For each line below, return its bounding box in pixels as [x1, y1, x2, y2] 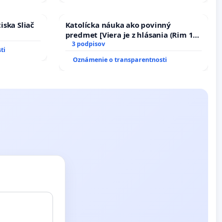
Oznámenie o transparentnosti [72, 55, 167, 64]
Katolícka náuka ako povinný [65, 19, 171, 30]
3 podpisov [72, 39, 106, 48]
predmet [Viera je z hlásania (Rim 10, [65, 29, 199, 40]
